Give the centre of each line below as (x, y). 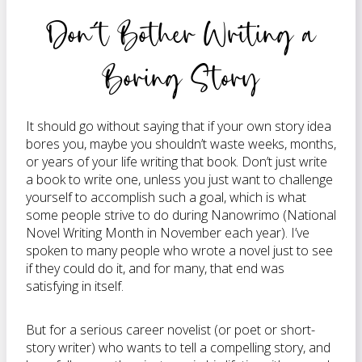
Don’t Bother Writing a (181, 34)
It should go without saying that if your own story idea (179, 126)
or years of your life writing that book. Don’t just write (177, 162)
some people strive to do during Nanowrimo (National (181, 215)
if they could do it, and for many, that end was (155, 268)
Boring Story (181, 77)
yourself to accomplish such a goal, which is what (166, 197)
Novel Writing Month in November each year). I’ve (168, 233)
